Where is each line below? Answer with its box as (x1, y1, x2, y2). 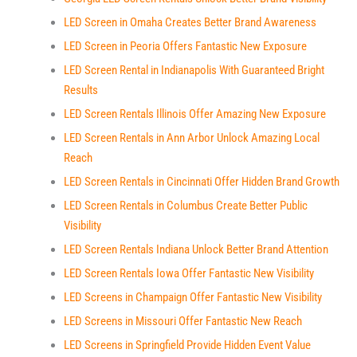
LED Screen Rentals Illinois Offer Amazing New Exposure (64, 107, 326, 121)
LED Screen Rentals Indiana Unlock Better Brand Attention (64, 242, 328, 257)
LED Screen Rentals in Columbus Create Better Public (64, 198, 308, 213)
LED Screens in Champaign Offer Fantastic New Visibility (64, 290, 322, 304)
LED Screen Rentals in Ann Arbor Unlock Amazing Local (64, 131, 320, 145)
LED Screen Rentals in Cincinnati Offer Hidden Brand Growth (64, 175, 339, 189)
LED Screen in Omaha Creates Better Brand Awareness (64, 15, 316, 29)
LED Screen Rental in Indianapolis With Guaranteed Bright (64, 63, 324, 77)
